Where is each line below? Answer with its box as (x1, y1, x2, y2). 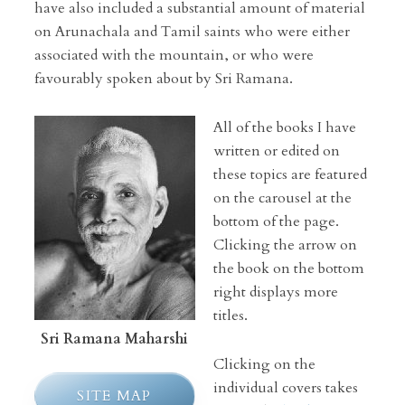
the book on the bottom (212, 259, 364, 278)
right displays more (212, 282, 338, 302)
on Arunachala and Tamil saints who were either (33, 22, 350, 42)
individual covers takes (212, 378, 358, 398)
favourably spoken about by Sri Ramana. (33, 69, 293, 89)
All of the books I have (212, 118, 356, 137)
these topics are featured (212, 165, 367, 184)
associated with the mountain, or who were (33, 45, 314, 65)
